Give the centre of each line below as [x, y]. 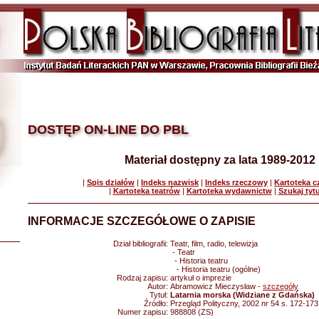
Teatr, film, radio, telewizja [214, 244]
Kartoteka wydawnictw [229, 191]
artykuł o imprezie [201, 278]
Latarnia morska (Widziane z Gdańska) [242, 295]
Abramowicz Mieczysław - [216, 286]
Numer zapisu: [144, 312]
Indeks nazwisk [170, 182]
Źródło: [157, 303]
